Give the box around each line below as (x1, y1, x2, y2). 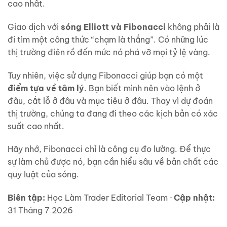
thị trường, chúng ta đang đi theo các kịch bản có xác (8, 108, 218, 119)
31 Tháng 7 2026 (8, 205, 73, 216)
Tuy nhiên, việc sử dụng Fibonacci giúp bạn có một (8, 70, 203, 81)
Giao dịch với (8, 21, 61, 32)
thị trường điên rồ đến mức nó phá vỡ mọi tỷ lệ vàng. (8, 47, 210, 57)
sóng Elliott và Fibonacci (61, 21, 166, 32)
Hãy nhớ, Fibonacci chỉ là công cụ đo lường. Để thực (8, 144, 211, 155)
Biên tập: (8, 193, 45, 203)
